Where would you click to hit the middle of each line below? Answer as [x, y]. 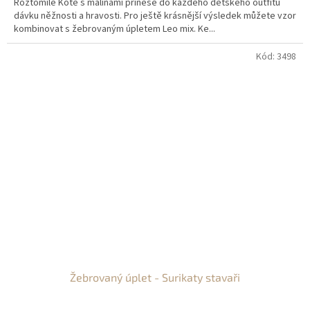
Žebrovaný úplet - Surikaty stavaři [155, 277]
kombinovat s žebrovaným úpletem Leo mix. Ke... [115, 29]
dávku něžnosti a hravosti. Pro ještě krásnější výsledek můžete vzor [155, 16]
